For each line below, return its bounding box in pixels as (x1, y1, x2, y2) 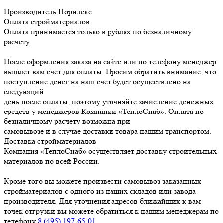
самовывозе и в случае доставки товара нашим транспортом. (4, 126, 211, 136)
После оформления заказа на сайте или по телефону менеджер (4, 57, 216, 67)
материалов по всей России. (4, 156, 100, 166)
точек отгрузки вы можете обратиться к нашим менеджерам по (4, 206, 219, 216)
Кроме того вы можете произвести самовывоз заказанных (4, 176, 201, 186)
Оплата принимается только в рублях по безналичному (4, 27, 192, 37)
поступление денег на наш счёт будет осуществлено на (4, 77, 191, 87)
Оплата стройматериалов (4, 17, 90, 27)
